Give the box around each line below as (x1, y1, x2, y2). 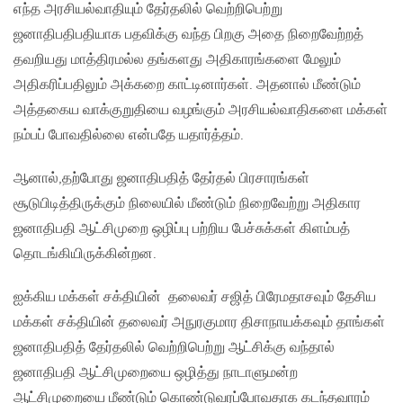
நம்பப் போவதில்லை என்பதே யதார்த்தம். (13, 127, 244, 145)
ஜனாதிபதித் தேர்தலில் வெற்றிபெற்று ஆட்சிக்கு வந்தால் (13, 339, 335, 357)
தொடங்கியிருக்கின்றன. (13, 246, 157, 264)
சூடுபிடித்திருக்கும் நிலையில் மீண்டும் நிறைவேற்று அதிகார (13, 195, 361, 213)
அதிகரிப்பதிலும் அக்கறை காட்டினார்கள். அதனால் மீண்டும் (13, 76, 361, 94)
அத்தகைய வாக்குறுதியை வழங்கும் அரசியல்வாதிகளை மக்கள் (13, 102, 388, 120)
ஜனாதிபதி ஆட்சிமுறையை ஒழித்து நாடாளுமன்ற (13, 364, 298, 382)
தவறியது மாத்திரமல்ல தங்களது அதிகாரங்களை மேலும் (13, 51, 341, 69)
